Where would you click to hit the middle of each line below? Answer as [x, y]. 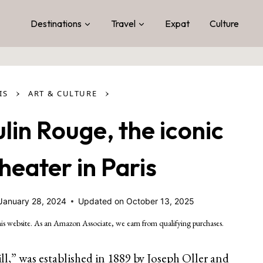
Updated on [101, 201]
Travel [123, 23]
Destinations [56, 23]
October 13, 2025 [160, 201]
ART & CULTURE [63, 93]
